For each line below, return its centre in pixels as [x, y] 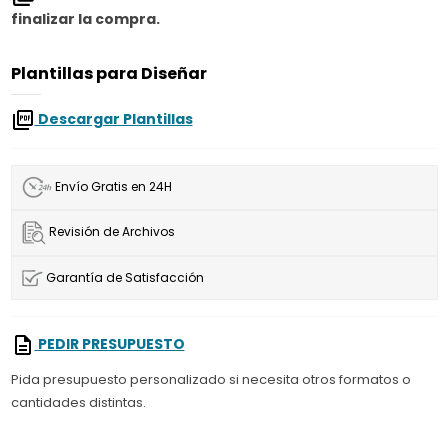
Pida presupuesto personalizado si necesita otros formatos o [210, 380]
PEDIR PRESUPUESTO [109, 344]
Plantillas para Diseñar [108, 74]
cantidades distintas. [78, 403]
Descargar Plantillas [113, 118]
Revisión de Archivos [110, 232]
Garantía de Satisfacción [123, 278]
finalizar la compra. [85, 19]
